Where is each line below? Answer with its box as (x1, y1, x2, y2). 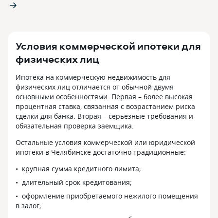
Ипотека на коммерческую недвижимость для (16, 73, 170, 82)
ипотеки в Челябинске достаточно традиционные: (16, 147, 186, 157)
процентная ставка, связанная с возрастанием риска (16, 102, 195, 111)
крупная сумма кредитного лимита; (22, 164, 141, 173)
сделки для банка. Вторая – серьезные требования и (16, 111, 193, 121)
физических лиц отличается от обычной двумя (16, 82, 174, 91)
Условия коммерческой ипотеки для (16, 39, 201, 53)
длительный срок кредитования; (22, 178, 132, 187)
